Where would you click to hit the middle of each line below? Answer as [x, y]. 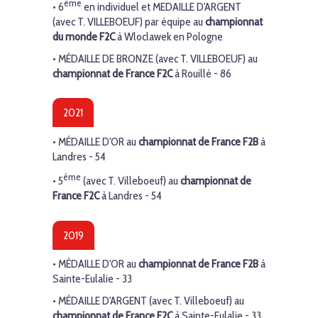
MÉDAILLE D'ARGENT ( [105, 300]
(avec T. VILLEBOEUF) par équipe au [129, 22]
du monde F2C [84, 37]
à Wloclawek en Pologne [169, 37]
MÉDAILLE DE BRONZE [106, 58]
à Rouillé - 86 [202, 73]
